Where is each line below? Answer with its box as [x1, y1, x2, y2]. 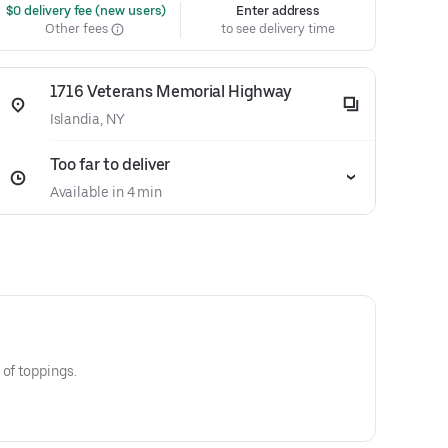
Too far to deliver [49, 155, 170, 174]
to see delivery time [221, 21, 335, 36]
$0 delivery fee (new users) [2, 3, 167, 18]
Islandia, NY [49, 111, 125, 127]
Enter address [236, 3, 321, 18]
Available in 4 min [49, 184, 163, 200]
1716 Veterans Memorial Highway [49, 82, 293, 101]
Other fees [45, 21, 111, 36]
